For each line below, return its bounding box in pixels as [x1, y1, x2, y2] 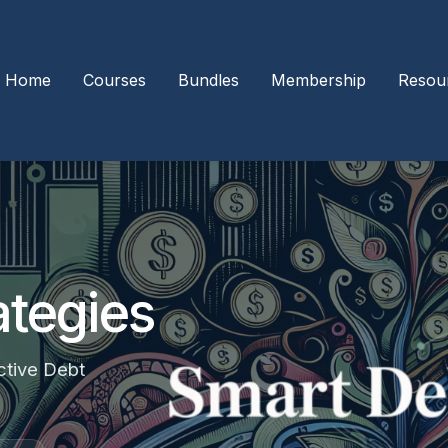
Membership [271, 69, 367, 90]
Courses [83, 69, 147, 90]
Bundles [178, 69, 240, 90]
